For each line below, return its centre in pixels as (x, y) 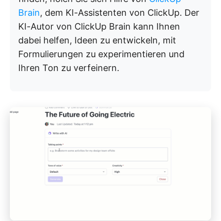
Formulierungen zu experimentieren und (101, 54)
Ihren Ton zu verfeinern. (69, 68)
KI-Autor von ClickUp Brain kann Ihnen (99, 27)
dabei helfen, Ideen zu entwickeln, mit (97, 40)
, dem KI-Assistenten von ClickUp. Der (120, 13)
